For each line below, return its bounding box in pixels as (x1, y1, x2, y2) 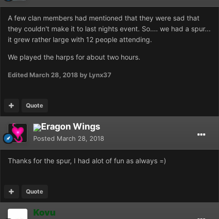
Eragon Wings (41, 121, 100, 132)
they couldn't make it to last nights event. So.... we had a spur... (8, 24, 211, 33)
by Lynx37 (78, 71, 111, 79)
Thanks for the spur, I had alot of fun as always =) (8, 156, 166, 165)
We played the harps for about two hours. (8, 53, 140, 62)
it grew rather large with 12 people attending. (8, 35, 152, 44)
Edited (8, 71, 29, 79)
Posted (33, 134, 57, 142)
